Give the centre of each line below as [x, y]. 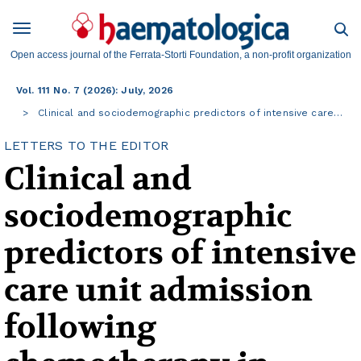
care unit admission [158, 290]
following [80, 328]
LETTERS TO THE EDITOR [87, 146]
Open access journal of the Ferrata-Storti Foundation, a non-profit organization [180, 55]
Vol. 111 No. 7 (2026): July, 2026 [95, 91]
